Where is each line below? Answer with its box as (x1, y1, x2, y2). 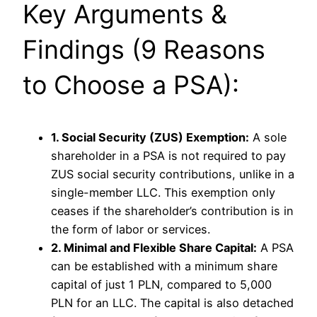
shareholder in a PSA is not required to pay (51, 148, 286, 163)
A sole (249, 129, 287, 144)
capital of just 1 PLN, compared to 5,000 (51, 277, 272, 292)
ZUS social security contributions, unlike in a (51, 166, 294, 181)
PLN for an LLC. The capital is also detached (51, 295, 294, 310)
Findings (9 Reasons (23, 33, 265, 65)
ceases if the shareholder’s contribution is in (51, 203, 294, 218)
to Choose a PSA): (23, 69, 239, 100)
